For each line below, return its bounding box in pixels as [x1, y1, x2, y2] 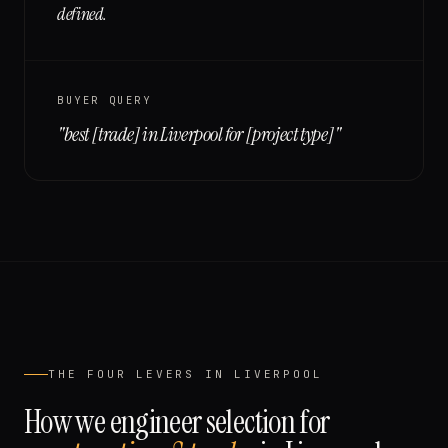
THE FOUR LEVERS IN [48, 367, 235, 381]
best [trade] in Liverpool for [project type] [63, 120, 335, 147]
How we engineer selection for [24, 401, 330, 443]
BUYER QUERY [57, 92, 152, 107]
